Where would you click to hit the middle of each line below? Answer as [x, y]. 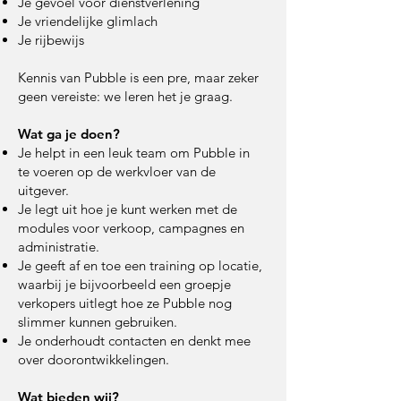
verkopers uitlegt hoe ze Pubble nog [125, 303]
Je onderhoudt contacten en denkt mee [134, 341]
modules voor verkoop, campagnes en [131, 228]
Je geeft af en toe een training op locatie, [140, 265]
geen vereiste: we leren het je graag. [127, 96]
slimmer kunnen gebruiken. [99, 322]
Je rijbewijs [51, 40]
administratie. [62, 247]
